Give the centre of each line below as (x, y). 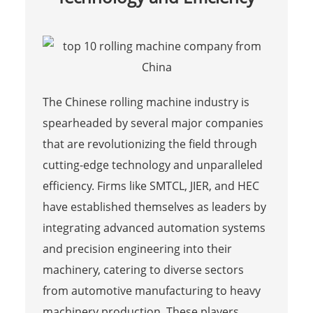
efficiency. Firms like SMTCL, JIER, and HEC (151, 186)
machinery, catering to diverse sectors (143, 270)
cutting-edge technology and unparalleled (152, 165)
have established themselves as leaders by (154, 207)
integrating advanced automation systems (154, 228)
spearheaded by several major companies (153, 123)
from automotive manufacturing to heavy (151, 291)
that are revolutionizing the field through (150, 144)
